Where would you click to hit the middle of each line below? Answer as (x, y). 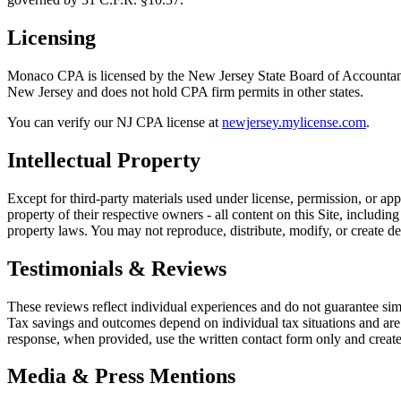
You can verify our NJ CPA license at (113, 122)
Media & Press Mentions (121, 376)
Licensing (51, 37)
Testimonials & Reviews (117, 268)
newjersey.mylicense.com (294, 122)
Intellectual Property (104, 160)
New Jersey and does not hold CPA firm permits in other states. (185, 91)
